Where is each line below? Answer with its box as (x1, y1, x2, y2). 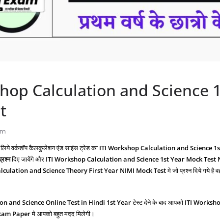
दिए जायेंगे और (12, 154, 46, 164)
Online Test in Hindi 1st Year (46, 198, 131, 207)
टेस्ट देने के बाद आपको (131, 198, 185, 207)
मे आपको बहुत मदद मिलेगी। (30, 209, 95, 219)
